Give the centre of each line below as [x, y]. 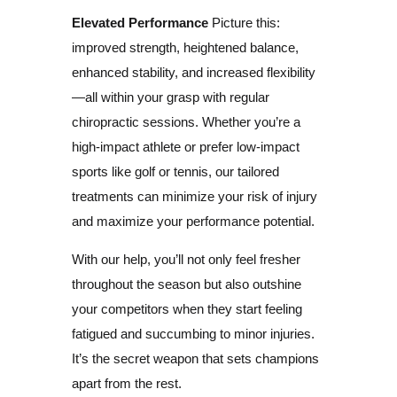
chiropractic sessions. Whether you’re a [186, 121]
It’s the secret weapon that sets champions [195, 358]
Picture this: [244, 22]
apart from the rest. [126, 383]
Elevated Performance [140, 22]
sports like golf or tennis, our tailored [175, 171]
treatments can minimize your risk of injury [194, 196]
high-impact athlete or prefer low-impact [185, 146]
